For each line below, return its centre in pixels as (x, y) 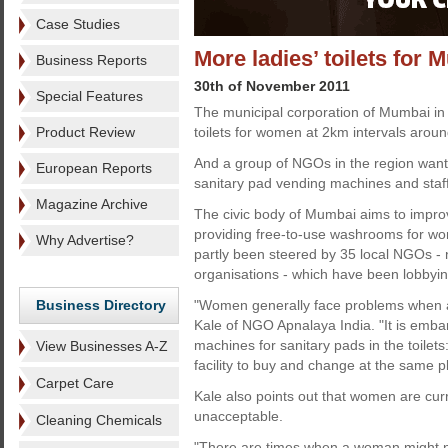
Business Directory (101, 305)
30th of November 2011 (272, 86)
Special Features (89, 96)
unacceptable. (238, 416)
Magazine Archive (92, 204)
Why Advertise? (85, 240)
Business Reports (91, 60)
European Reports (94, 168)
